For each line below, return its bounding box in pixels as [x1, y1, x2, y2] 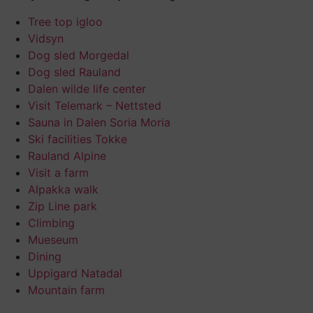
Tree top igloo [28, 14, 103, 29]
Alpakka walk [28, 182, 99, 196]
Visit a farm [28, 165, 89, 180]
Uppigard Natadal [28, 265, 122, 280]
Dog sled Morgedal [28, 48, 129, 62]
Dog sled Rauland [28, 64, 121, 79]
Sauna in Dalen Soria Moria [28, 115, 170, 129]
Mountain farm [28, 282, 105, 297]
